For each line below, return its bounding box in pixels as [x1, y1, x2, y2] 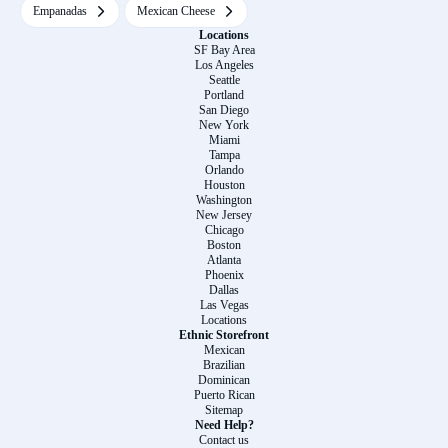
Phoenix [204, 268, 244, 282]
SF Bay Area [193, 43, 255, 57]
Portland [204, 88, 244, 102]
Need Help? [194, 418, 254, 432]
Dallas [209, 283, 239, 297]
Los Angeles [194, 58, 254, 72]
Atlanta [207, 253, 241, 267]
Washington [196, 193, 252, 207]
